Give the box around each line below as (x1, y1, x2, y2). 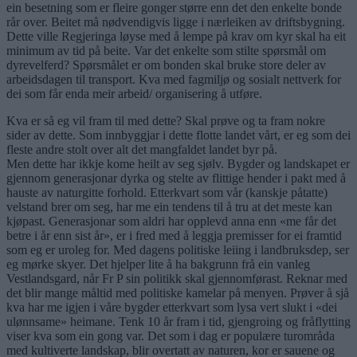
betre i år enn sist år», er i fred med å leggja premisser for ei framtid (6, 228, 342, 242)
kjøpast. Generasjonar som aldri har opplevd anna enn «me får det (6, 214, 336, 228)
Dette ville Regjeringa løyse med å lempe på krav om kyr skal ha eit (6, 29, 346, 43)
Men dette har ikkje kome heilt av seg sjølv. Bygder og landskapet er (6, 156, 350, 171)
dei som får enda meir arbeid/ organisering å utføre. (6, 86, 262, 100)
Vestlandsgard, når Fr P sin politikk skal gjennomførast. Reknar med (6, 271, 347, 285)
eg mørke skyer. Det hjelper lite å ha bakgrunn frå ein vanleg (6, 257, 310, 271)
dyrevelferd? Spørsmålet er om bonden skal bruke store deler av (6, 57, 326, 72)
